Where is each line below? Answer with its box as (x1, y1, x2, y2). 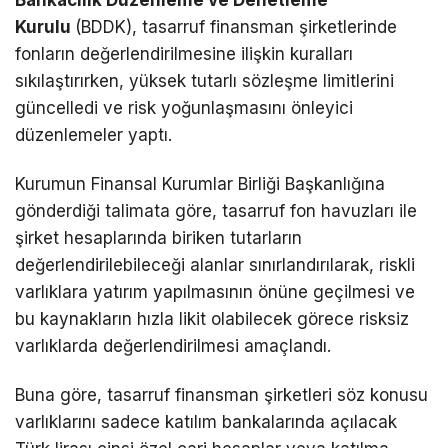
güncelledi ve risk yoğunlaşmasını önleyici (15, 98, 353, 119)
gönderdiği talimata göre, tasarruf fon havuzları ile (15, 201, 417, 222)
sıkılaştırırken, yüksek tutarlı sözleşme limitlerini (15, 71, 394, 92)
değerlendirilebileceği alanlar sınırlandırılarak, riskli (15, 255, 415, 276)
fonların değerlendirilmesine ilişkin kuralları (15, 44, 353, 65)
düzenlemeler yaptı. (15, 125, 172, 146)
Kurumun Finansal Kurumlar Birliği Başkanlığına (15, 174, 385, 195)
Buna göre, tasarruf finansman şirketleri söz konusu (15, 385, 428, 406)
